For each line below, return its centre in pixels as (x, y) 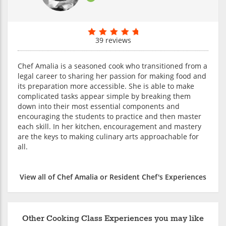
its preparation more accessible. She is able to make (106, 86)
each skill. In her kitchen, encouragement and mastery (109, 126)
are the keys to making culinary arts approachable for (108, 136)
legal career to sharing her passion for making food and (112, 76)
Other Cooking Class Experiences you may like (113, 218)
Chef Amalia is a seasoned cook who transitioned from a (112, 66)
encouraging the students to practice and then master (109, 116)
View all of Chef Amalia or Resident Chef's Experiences (113, 177)
